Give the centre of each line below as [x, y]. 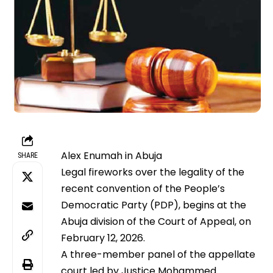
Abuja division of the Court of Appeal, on [156, 222]
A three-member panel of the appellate [158, 255]
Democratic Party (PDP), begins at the [154, 205]
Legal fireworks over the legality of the [153, 172]
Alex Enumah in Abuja [112, 156]
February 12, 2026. [103, 238]
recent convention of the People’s [143, 189]
